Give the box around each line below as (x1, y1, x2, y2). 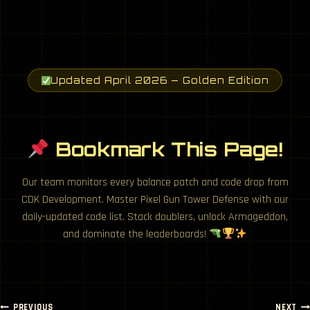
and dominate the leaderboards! (63, 227, 210, 242)
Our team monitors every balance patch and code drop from (21, 175, 289, 190)
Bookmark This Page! (48, 137, 283, 162)
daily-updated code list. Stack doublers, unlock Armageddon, (22, 210, 288, 225)
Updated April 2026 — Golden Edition (51, 75, 270, 86)
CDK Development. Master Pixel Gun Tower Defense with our (21, 192, 289, 208)
